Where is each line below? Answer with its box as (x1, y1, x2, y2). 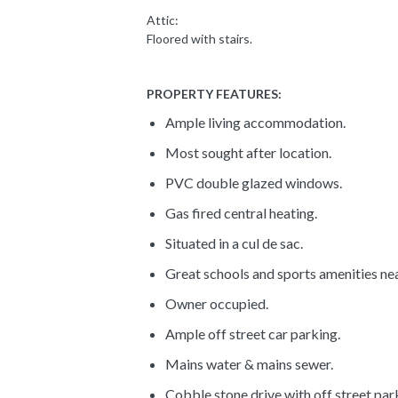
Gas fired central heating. (164, 203, 317, 221)
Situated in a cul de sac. (164, 234, 303, 251)
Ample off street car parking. (164, 324, 340, 342)
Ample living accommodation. (164, 113, 346, 131)
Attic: (147, 12, 179, 28)
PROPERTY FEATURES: (147, 85, 282, 101)
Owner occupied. (164, 294, 268, 312)
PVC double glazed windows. (164, 173, 342, 191)
